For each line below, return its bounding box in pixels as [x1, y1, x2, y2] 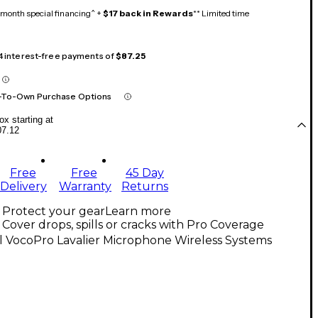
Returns [121, 180, 168, 194]
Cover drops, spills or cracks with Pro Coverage [2, 218, 264, 232]
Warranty [59, 180, 111, 194]
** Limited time [193, 8, 249, 19]
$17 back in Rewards [103, 8, 193, 19]
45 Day [126, 166, 164, 180]
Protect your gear [2, 204, 105, 219]
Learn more [105, 204, 171, 219]
